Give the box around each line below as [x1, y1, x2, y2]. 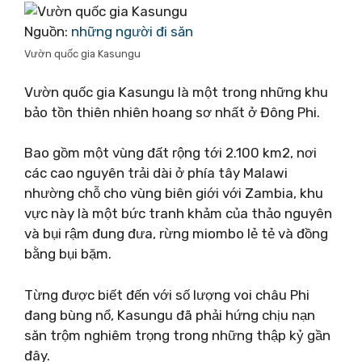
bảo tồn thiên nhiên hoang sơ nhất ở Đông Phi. [24, 103, 320, 120]
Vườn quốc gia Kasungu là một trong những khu [24, 83, 328, 100]
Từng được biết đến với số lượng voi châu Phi [24, 286, 309, 303]
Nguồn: [24, 23, 71, 40]
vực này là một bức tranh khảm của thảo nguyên [24, 205, 332, 221]
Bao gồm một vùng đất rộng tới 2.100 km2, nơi [24, 145, 317, 161]
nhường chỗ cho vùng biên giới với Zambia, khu [24, 185, 323, 201]
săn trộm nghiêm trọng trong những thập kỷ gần [24, 326, 330, 343]
